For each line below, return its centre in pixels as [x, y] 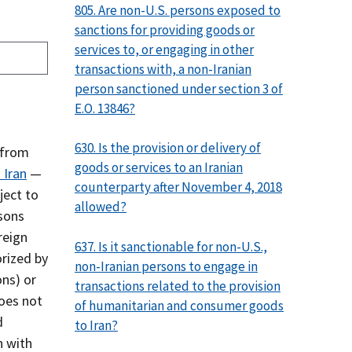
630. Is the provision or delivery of [168, 148]
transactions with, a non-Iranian [163, 69]
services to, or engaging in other [164, 49]
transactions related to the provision [178, 286]
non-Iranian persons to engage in [166, 266]
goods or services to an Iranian [159, 168]
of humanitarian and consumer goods [179, 305]
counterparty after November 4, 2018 [178, 187]
